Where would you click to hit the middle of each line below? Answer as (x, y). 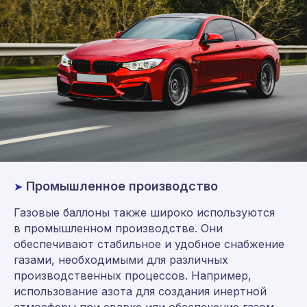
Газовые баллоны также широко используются (144, 212)
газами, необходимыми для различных (121, 259)
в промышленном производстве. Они (118, 228)
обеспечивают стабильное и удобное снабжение (149, 244)
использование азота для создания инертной (140, 291)
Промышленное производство (122, 186)
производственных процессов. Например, (133, 275)
